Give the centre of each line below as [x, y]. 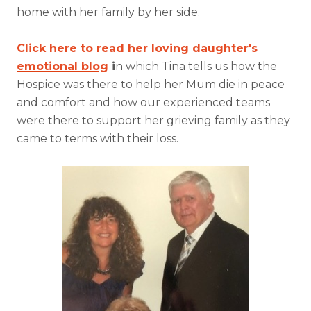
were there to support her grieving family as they [153, 120]
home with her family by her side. [108, 12]
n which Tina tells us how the [196, 66]
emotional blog [62, 66]
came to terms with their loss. [98, 138]
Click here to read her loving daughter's [137, 48]
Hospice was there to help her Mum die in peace [151, 84]
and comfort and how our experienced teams [143, 102]
